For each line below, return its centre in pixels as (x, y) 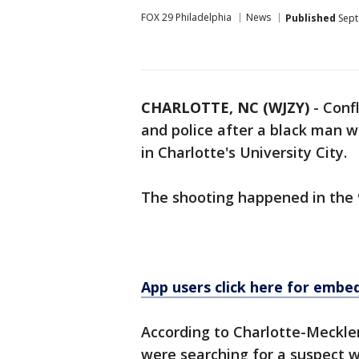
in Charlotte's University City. (244, 152)
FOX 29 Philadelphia (186, 17)
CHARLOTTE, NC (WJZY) (225, 107)
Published (311, 18)
